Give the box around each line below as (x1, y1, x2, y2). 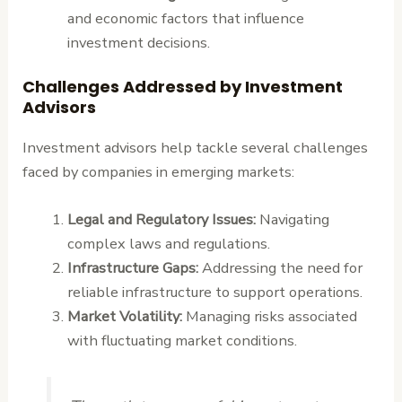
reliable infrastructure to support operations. (66, 282, 363, 303)
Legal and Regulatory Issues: (66, 209, 256, 231)
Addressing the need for (197, 258, 363, 279)
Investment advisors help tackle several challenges (22, 137, 369, 159)
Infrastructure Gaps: (66, 258, 198, 279)
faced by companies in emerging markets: (22, 162, 295, 183)
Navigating (255, 209, 329, 231)
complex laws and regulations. (66, 233, 270, 255)
